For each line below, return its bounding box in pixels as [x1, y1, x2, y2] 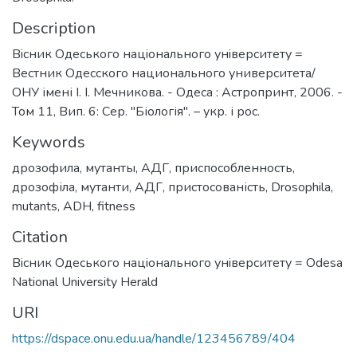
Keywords [12, 131, 85, 153]
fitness [97, 197, 135, 215]
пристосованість [168, 178, 265, 196]
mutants [12, 197, 57, 215]
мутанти [80, 178, 129, 196]
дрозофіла [12, 178, 75, 196]
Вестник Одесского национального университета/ [12, 64, 316, 82]
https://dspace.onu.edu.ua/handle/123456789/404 [12, 329, 296, 347]
